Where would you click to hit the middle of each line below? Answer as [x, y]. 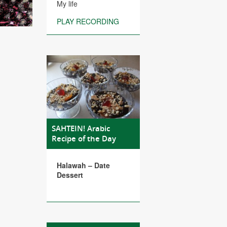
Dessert [70, 175]
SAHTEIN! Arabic [81, 129]
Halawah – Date [83, 165]
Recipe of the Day [84, 139]
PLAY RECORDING [88, 21]
